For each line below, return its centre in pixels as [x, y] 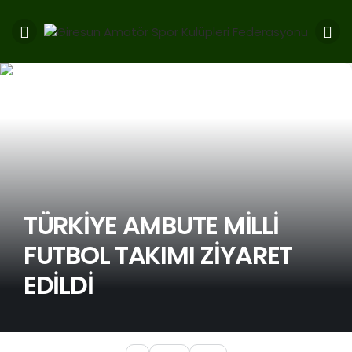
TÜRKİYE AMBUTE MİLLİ [151, 225]
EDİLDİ [59, 284]
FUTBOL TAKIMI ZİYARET [158, 255]
